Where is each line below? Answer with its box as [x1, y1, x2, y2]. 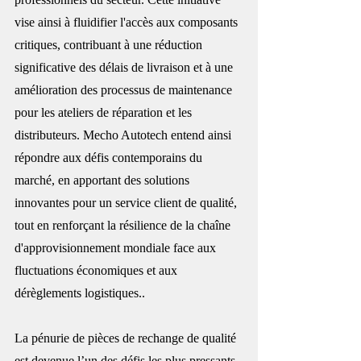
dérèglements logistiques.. [15, 285, 145, 300]
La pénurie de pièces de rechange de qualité [15, 330, 239, 345]
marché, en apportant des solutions [15, 172, 193, 187]
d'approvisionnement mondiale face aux [15, 240, 219, 255]
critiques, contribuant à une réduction [15, 37, 205, 52]
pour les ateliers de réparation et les [15, 105, 195, 119]
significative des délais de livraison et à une [15, 60, 236, 74]
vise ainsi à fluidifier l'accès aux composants [15, 15, 241, 29]
